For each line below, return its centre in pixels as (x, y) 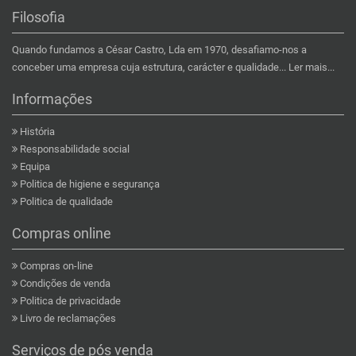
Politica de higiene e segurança (90, 184)
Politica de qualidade (66, 202)
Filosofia (39, 17)
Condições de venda (65, 284)
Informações (52, 99)
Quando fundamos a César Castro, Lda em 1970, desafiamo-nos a (159, 50)
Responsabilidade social (75, 149)
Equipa (35, 167)
